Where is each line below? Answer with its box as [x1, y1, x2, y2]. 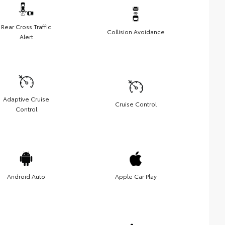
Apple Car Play [115, 172, 157, 181]
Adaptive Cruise [3, 94, 49, 103]
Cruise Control [115, 99, 157, 108]
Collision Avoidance [106, 27, 165, 36]
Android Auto [7, 172, 45, 181]
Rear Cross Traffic [1, 22, 51, 31]
